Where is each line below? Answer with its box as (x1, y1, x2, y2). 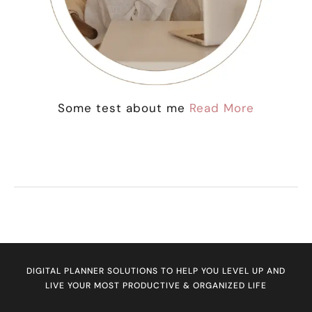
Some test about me (58, 100, 189, 116)
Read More (189, 100, 254, 116)
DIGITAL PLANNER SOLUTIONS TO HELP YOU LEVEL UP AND (26, 265, 286, 277)
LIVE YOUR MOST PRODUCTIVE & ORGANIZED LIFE (45, 280, 267, 292)
